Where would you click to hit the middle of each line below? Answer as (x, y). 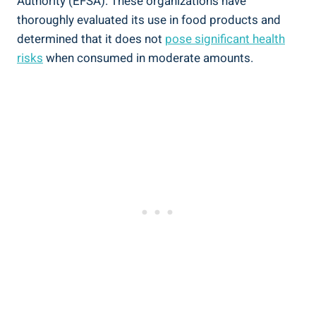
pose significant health (225, 39)
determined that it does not (91, 39)
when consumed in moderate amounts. (148, 58)
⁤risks (30, 58)
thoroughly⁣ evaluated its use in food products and (149, 20)
